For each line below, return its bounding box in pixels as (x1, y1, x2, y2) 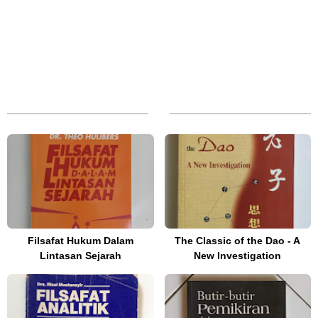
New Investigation (194, 250, 282, 262)
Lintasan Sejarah (39, 250, 121, 262)
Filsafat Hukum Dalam (27, 235, 133, 247)
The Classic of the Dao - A (175, 235, 301, 247)
